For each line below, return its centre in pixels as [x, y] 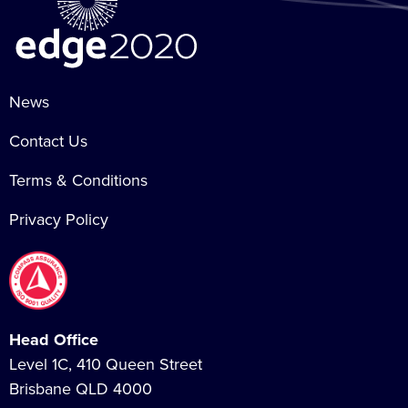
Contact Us [48, 142]
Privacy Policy [59, 220]
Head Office [54, 340]
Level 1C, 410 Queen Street [106, 365]
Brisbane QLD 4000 [81, 389]
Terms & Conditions [78, 181]
